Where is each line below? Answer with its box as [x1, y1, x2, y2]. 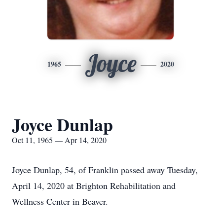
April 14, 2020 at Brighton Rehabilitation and [12, 180, 176, 191]
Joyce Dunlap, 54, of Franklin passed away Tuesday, [12, 164, 198, 176]
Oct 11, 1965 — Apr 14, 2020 [12, 135, 107, 145]
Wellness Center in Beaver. [12, 195, 108, 207]
